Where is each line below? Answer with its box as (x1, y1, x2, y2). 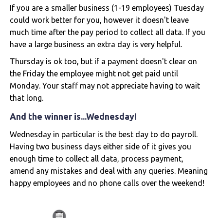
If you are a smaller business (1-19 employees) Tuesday (10, 3, 204, 12)
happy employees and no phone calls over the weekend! (10, 178, 204, 187)
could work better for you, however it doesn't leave (10, 15, 189, 24)
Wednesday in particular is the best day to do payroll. (10, 129, 198, 139)
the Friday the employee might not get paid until (10, 69, 178, 78)
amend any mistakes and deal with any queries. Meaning (10, 166, 208, 175)
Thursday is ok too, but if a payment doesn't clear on (10, 56, 197, 66)
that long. (10, 93, 43, 102)
